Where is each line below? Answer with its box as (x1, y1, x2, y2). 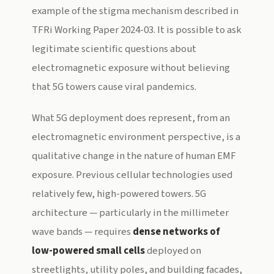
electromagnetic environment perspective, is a (32, 130, 240, 144)
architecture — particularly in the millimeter (32, 206, 229, 220)
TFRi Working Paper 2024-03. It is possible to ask (32, 23, 242, 37)
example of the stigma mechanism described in (32, 4, 239, 18)
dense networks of (133, 224, 220, 239)
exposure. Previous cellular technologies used (32, 168, 232, 182)
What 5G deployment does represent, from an (32, 111, 230, 125)
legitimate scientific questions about (32, 42, 196, 56)
